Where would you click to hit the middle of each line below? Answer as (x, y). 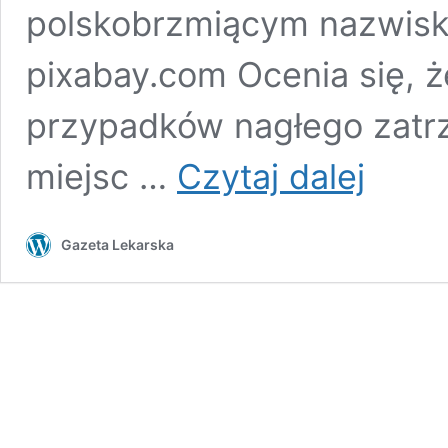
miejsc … (101, 177)
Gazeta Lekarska (117, 245)
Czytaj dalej (271, 177)
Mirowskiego (405, 182)
